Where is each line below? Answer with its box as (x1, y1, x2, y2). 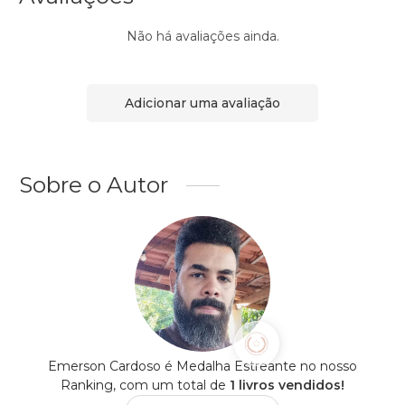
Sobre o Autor (19, 171, 168, 199)
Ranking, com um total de (61, 377, 230, 394)
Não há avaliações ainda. (126, 28, 279, 45)
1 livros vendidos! (230, 377, 344, 394)
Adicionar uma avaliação (125, 94, 280, 111)
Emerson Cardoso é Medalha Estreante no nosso (48, 358, 357, 375)
